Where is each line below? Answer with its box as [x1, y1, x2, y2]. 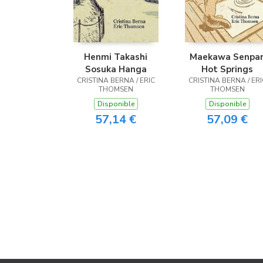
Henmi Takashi [84, 51, 147, 63]
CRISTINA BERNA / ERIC [76, 76, 155, 85]
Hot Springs [201, 63, 253, 75]
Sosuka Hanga [85, 63, 147, 75]
